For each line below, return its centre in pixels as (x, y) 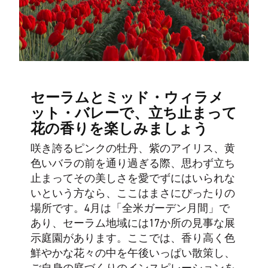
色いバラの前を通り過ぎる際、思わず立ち (133, 164)
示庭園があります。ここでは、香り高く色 (133, 238)
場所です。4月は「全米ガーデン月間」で (130, 208)
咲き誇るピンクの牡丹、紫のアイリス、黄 (133, 149)
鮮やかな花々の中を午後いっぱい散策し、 (133, 253)
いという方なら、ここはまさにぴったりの (133, 194)
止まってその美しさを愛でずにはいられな (133, 179)
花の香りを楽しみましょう (119, 129)
